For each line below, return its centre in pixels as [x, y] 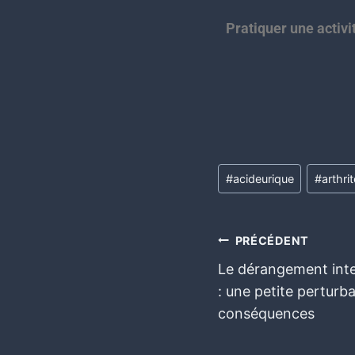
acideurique [263, 178]
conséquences [266, 313]
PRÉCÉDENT [272, 240]
